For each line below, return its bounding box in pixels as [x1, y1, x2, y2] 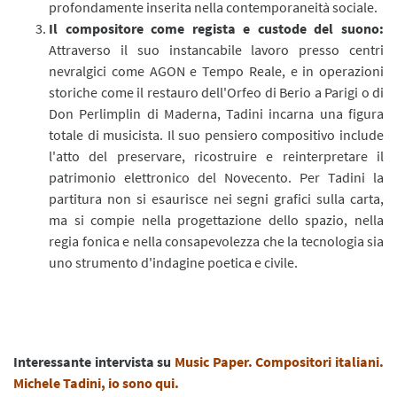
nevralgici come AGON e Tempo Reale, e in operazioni [49, 61, 384, 80]
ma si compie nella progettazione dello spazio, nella [49, 210, 384, 229]
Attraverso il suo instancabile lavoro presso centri [49, 40, 384, 58]
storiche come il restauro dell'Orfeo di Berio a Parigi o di [49, 82, 384, 101]
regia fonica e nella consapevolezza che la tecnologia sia [49, 231, 384, 250]
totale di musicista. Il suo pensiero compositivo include [49, 125, 384, 144]
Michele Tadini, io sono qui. [13, 373, 179, 392]
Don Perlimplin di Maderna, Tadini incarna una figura [49, 104, 384, 122]
